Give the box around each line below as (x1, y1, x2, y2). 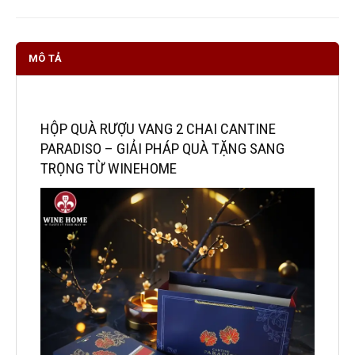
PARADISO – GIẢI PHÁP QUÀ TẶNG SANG (40, 139, 284, 158)
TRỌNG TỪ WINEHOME (40, 158, 177, 177)
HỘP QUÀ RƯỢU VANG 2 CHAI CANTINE (40, 119, 276, 138)
